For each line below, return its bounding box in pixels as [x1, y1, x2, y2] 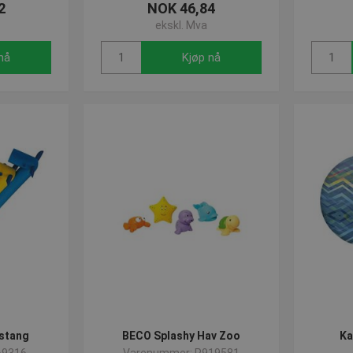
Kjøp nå [181, 50, 221, 65]
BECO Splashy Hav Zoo [121, 329, 240, 342]
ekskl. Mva [154, 19, 207, 32]
